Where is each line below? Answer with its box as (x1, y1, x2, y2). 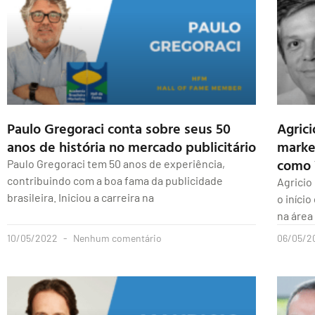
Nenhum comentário (71, 232, 162, 245)
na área (277, 209, 313, 223)
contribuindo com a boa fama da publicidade (7, 174, 223, 188)
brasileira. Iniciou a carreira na (7, 191, 154, 205)
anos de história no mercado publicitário (7, 136, 256, 157)
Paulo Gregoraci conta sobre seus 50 (7, 117, 231, 139)
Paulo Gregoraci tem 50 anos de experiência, (7, 157, 225, 171)
